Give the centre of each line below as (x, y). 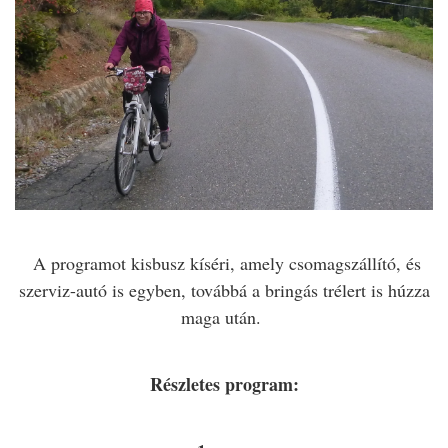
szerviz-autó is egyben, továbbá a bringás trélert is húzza (224, 290)
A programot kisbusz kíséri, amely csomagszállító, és (224, 263)
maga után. (224, 317)
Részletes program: (224, 384)
